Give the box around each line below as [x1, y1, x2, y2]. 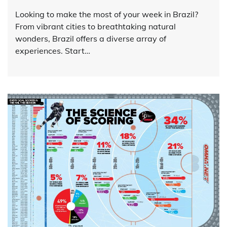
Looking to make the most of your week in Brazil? [15, 9, 198, 19]
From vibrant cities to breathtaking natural [15, 21, 176, 31]
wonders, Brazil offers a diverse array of [15, 33, 166, 44]
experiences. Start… [15, 45, 90, 56]
